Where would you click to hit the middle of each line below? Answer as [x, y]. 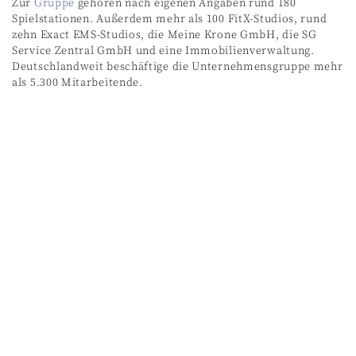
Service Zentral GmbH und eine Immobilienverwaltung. [163, 50]
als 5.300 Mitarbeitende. [77, 82]
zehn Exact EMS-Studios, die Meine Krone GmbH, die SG [164, 35]
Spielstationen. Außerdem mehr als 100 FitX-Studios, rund [170, 19]
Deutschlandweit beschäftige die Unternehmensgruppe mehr [178, 66]
